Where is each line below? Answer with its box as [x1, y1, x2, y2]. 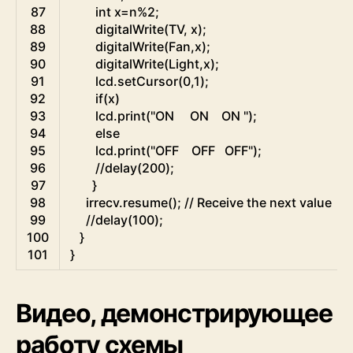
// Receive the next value [184, 195, 332, 211]
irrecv [86, 195, 119, 211]
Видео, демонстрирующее [16, 298, 333, 329]
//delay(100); [86, 212, 163, 229]
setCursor [117, 73, 178, 90]
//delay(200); [95, 160, 174, 176]
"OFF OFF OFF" [150, 143, 253, 159]
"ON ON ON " [150, 108, 248, 124]
